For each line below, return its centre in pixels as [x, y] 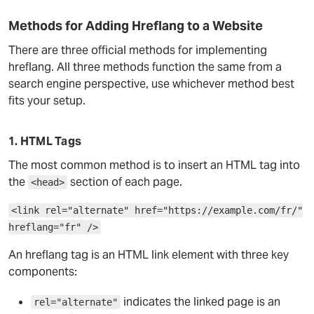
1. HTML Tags [45, 141]
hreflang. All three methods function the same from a [145, 67]
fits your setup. [47, 101]
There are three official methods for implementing [138, 50]
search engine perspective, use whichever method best [151, 84]
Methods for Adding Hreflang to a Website [136, 26]
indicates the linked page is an [200, 302]
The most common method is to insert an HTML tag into [154, 165]
